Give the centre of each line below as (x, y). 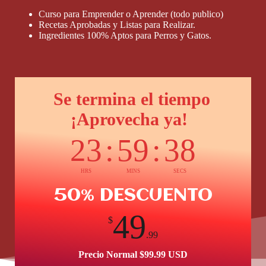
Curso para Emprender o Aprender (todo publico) (131, 14)
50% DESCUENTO (133, 196)
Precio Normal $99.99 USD (133, 255)
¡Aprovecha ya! (132, 119)
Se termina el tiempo (132, 99)
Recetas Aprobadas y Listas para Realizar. (117, 25)
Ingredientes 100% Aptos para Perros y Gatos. (125, 36)
